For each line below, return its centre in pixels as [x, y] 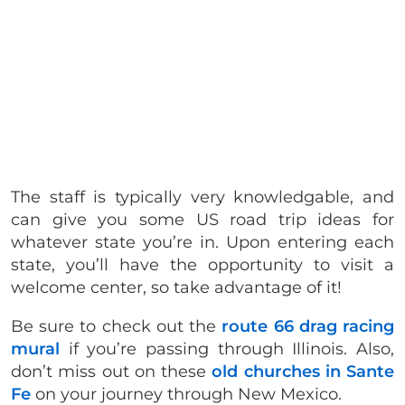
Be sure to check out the [117, 326]
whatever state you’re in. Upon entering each [202, 242]
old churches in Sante [303, 371]
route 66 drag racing [308, 326]
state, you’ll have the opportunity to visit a [202, 264]
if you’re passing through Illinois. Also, [227, 348]
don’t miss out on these [112, 371]
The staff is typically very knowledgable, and [202, 197]
